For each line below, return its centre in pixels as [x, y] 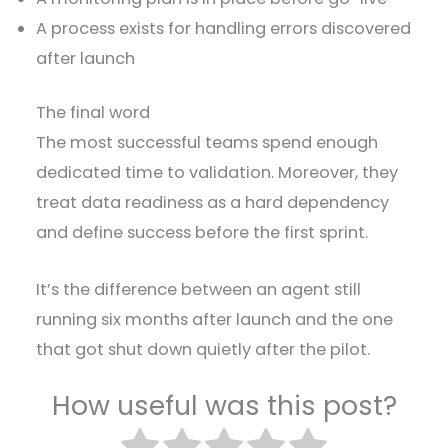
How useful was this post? [224, 405]
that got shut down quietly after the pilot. [205, 349]
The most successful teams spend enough [207, 143]
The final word [93, 113]
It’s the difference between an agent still [199, 289]
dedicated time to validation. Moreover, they [217, 173]
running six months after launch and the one [215, 319]
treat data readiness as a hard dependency [213, 203]
